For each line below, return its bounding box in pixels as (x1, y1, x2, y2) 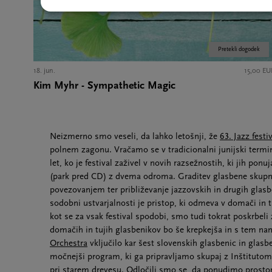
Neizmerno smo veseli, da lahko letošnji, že (50, 132, 220, 141)
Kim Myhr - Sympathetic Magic (33, 80, 175, 92)
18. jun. (33, 67, 55, 75)
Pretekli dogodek (218, 46, 260, 53)
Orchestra (50, 239, 87, 248)
